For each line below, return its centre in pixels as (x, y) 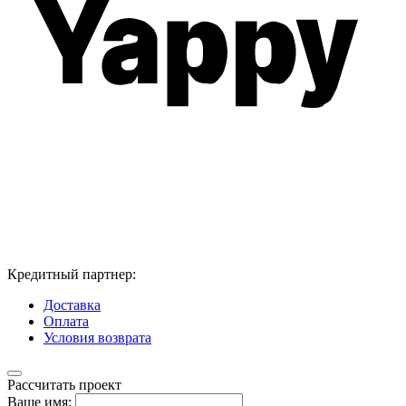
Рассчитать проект (64, 385)
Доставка (72, 305)
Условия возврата (97, 338)
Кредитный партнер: (72, 275)
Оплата (66, 322)
